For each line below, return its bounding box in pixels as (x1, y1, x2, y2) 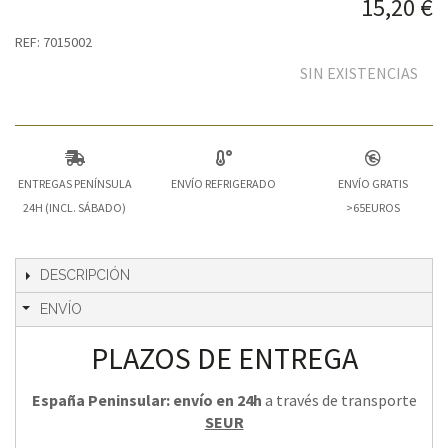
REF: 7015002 (15, 32, 92, 51)
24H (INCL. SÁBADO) (23, 199, 127, 215)
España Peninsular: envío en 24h (31, 389, 262, 410)
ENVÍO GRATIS (338, 175, 409, 191)
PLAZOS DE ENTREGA (90, 338, 358, 377)
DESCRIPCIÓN (40, 266, 130, 283)
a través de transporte (261, 389, 417, 410)
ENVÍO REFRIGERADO (171, 175, 277, 191)
